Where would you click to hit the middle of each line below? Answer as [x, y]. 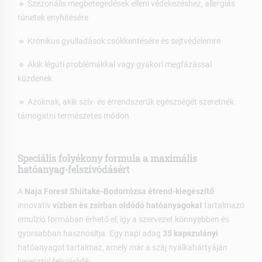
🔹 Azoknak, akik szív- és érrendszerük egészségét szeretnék [126, 102]
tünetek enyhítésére [53, 18]
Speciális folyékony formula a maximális [107, 158]
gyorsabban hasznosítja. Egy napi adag [90, 234]
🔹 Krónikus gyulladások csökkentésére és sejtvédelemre [119, 41]
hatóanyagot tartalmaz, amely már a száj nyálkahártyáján [123, 248]
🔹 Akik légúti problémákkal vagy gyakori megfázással [115, 65]
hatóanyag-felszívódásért [74, 170]
